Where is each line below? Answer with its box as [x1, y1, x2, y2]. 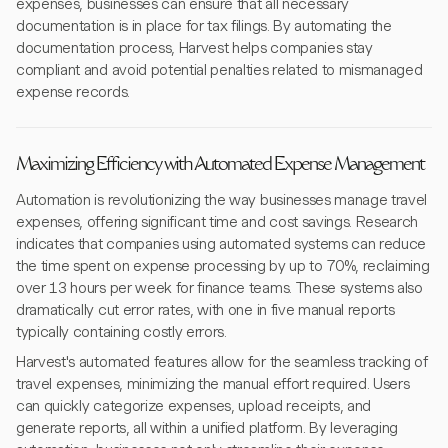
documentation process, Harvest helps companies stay [16, 39, 373, 57]
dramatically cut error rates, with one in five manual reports [16, 301, 395, 319]
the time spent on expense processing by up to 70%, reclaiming [16, 257, 430, 275]
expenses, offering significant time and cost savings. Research [16, 213, 419, 231]
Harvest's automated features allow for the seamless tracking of [16, 353, 428, 371]
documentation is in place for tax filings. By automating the [16, 17, 392, 35]
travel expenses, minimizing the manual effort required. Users [16, 375, 410, 393]
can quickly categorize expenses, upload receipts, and [16, 397, 372, 415]
